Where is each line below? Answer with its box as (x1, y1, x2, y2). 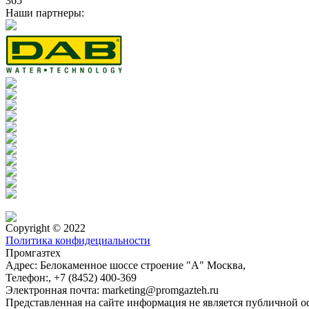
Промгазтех (6, 246, 61, 259)
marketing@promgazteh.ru (102, 283, 219, 296)
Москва (207, 259, 243, 271)
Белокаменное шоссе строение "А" (40, 259, 204, 271)
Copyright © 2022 (6, 221, 86, 234)
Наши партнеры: (6, 6, 84, 19)
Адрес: (6, 259, 40, 271)
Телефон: (6, 271, 48, 283)
